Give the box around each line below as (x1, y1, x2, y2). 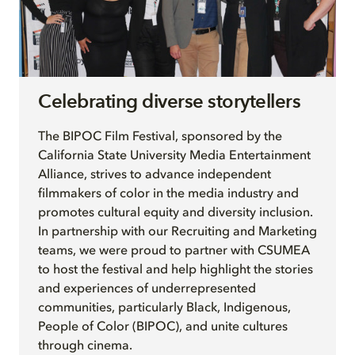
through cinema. (38, 339, 132, 353)
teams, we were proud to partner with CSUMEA (38, 244, 310, 258)
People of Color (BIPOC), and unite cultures (38, 320, 288, 334)
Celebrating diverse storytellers (38, 88, 300, 115)
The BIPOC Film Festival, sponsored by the (38, 130, 282, 143)
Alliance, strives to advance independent (38, 168, 271, 181)
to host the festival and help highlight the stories (38, 263, 313, 277)
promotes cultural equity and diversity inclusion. (38, 206, 313, 219)
